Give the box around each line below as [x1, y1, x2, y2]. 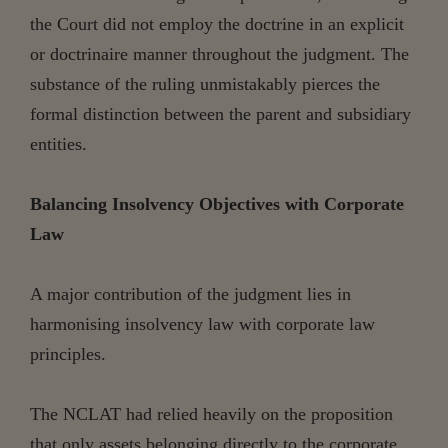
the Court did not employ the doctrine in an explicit [30, 13, 404, 34]
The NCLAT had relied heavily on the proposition [30, 403, 393, 424]
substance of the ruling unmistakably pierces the [30, 73, 380, 94]
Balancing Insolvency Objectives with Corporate [30, 193, 404, 214]
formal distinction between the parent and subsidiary [30, 103, 411, 124]
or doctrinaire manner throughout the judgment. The [30, 43, 409, 64]
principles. [30, 343, 106, 364]
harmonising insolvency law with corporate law [30, 313, 375, 334]
